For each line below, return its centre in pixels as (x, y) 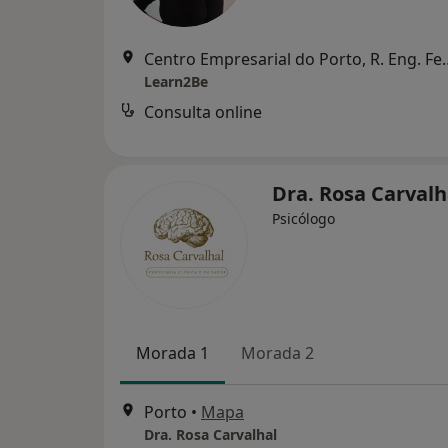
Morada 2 (277, 353)
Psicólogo (303, 218)
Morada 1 (172, 353)
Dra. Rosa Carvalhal (210, 435)
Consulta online (203, 112)
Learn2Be (176, 81)
